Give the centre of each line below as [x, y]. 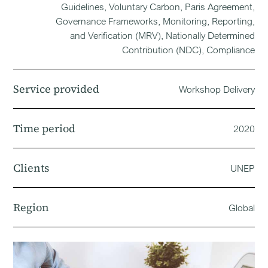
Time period [45, 128]
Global [241, 207]
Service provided [57, 89]
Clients [31, 168]
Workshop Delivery [217, 89]
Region [31, 207]
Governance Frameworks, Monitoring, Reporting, [155, 21]
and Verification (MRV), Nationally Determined [162, 35]
